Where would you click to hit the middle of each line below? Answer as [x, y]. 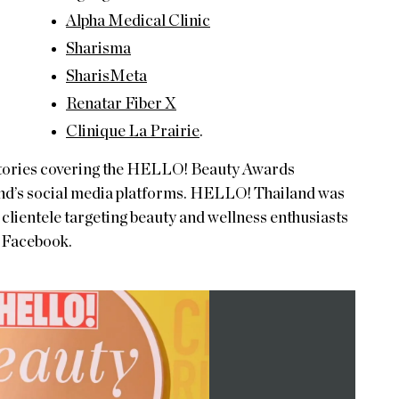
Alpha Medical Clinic [138, 21]
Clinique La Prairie [133, 131]
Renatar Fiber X [121, 104]
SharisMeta [106, 76]
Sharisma [98, 49]
